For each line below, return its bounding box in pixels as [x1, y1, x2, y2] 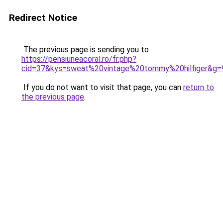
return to [183, 83, 214, 92]
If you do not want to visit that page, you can [21, 83, 183, 92]
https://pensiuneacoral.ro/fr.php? [21, 54, 136, 64]
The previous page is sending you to [21, 45, 149, 54]
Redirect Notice [9, 12, 77, 23]
